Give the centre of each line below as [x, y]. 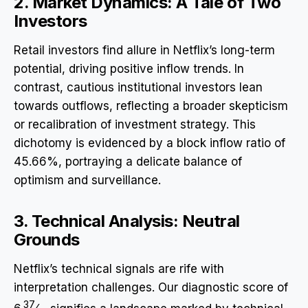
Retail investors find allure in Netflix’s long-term [144, 50]
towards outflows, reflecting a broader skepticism [151, 106]
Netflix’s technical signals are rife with [119, 268]
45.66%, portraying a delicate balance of [128, 161]
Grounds [47, 239]
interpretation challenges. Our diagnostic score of [151, 287]
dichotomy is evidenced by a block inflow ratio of [150, 143]
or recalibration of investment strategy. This [135, 124]
